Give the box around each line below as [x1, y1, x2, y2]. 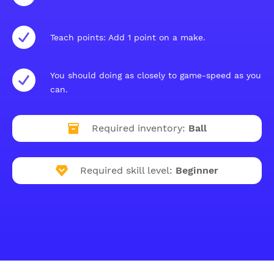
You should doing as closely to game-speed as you [50, 70, 261, 80]
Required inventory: [92, 122, 185, 134]
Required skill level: [80, 165, 172, 176]
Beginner [176, 165, 218, 176]
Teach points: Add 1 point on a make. [50, 32, 206, 42]
